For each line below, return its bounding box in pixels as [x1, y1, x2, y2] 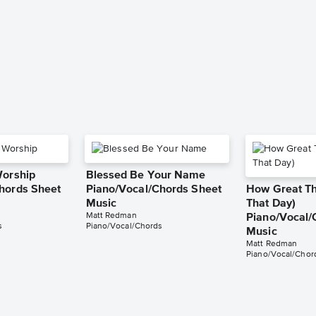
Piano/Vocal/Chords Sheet [85, 184, 221, 196]
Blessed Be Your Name [85, 170, 206, 182]
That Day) [246, 198, 296, 210]
